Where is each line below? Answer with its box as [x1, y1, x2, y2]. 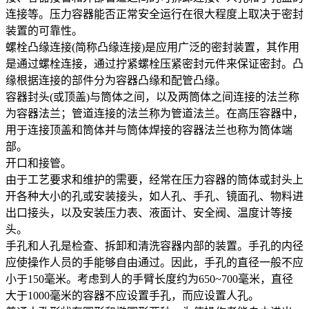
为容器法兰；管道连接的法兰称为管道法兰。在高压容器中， [6, 107, 303, 119]
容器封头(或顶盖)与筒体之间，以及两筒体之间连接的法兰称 [6, 90, 299, 103]
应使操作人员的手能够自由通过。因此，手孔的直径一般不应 [6, 256, 303, 268]
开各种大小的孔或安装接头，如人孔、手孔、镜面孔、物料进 [6, 190, 303, 202]
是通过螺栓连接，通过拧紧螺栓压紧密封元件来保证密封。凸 [6, 57, 303, 70]
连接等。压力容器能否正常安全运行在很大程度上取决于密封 [6, 8, 303, 20]
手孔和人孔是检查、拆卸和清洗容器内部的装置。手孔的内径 [6, 239, 303, 252]
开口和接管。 [6, 157, 72, 169]
